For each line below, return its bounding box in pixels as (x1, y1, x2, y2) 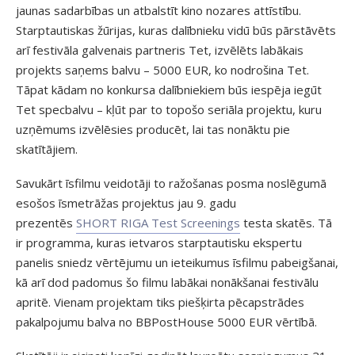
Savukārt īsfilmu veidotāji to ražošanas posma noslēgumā (16, 174, 326, 191)
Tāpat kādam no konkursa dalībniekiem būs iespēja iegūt (16, 81, 322, 97)
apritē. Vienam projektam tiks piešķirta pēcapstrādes (16, 293, 304, 310)
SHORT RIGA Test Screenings (76, 214, 240, 231)
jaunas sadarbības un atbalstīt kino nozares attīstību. (16, 2, 301, 18)
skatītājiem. (16, 140, 78, 157)
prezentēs (16, 214, 76, 231)
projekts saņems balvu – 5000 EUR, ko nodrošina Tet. (16, 61, 309, 78)
